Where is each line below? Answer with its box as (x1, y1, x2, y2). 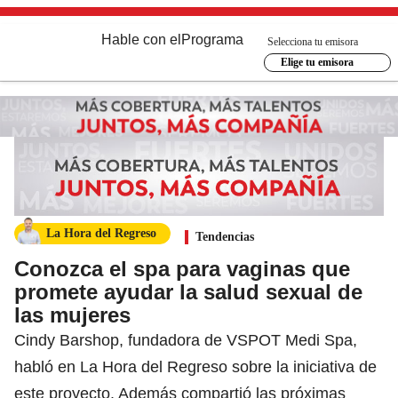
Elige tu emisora (280, 56, 354, 68)
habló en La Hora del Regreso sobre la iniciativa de (14, 357, 377, 376)
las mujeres (14, 302, 131, 327)
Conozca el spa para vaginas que (14, 256, 350, 281)
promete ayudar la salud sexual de (14, 279, 362, 304)
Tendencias (195, 229, 254, 243)
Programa (181, 32, 243, 47)
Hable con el (101, 32, 181, 47)
